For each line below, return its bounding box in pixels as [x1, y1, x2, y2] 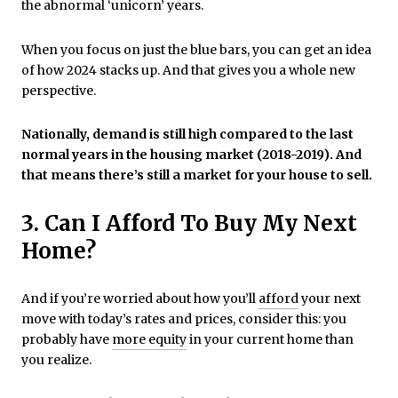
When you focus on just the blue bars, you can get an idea [21, 41, 371, 58]
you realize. [21, 351, 92, 368]
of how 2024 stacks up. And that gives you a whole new [21, 61, 355, 78]
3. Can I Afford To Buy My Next [21, 209, 357, 237]
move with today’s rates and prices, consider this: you [21, 310, 346, 327]
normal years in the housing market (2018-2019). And [21, 147, 362, 163]
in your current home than [187, 330, 354, 347]
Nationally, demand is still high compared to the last [21, 126, 354, 143]
